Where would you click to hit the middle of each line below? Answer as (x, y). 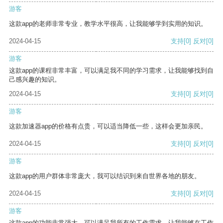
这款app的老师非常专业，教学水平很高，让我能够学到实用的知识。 (108, 24)
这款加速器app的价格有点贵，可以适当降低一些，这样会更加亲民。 (108, 126)
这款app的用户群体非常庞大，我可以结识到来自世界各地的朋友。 (105, 176)
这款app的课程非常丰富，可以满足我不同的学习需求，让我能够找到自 (111, 71)
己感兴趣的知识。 (35, 80)
